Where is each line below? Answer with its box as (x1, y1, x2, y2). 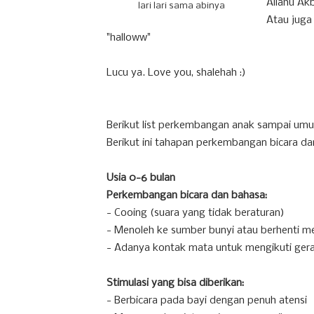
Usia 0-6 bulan (107, 172, 175, 184)
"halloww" (107, 32, 151, 43)
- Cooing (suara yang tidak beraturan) (107, 207, 285, 219)
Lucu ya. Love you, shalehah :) (107, 67, 246, 78)
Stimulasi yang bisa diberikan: (107, 278, 244, 289)
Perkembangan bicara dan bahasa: (107, 190, 267, 201)
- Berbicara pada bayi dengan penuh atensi (107, 295, 307, 306)
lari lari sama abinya (138, 1, 225, 11)
